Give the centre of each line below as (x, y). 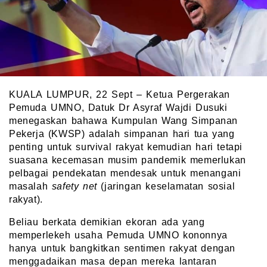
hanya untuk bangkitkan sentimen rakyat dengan (122, 249)
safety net (74, 187)
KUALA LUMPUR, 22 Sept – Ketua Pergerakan (120, 95)
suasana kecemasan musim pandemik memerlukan (128, 160)
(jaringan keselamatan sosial (166, 187)
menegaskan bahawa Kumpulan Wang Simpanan (124, 121)
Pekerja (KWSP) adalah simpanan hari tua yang (122, 134)
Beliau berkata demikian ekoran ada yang (107, 222)
